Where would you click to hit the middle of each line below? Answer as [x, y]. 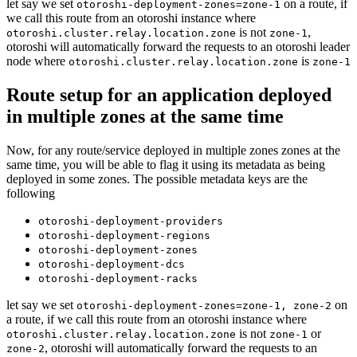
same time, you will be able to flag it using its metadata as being [166, 164]
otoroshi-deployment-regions [124, 235]
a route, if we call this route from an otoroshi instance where [157, 319]
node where [37, 61]
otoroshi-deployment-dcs [112, 264]
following [31, 193]
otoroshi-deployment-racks [118, 278]
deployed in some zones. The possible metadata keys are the [157, 178]
